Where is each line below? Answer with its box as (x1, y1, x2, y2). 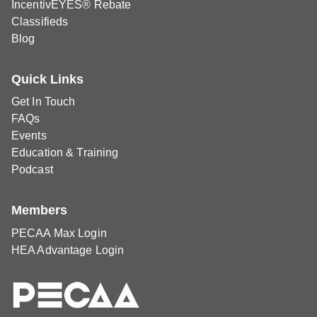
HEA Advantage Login (11, 243, 125, 256)
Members (11, 203, 67, 218)
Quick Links (11, 71, 83, 86)
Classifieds (11, 15, 69, 28)
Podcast (11, 163, 53, 176)
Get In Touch (11, 96, 76, 108)
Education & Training (11, 146, 119, 159)
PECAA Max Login (11, 226, 107, 239)
